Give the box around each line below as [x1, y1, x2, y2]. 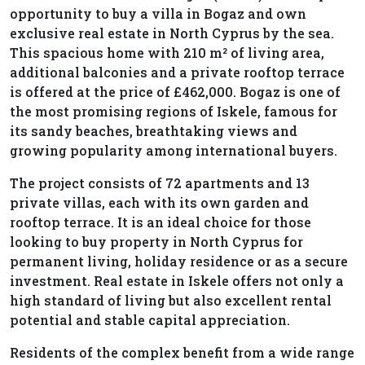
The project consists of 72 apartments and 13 [10, 174, 310, 192]
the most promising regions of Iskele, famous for [10, 103, 337, 121]
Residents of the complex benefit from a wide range [10, 344, 354, 362]
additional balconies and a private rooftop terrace [10, 64, 345, 81]
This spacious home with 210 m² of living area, [10, 44, 324, 62]
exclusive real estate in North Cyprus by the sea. [10, 24, 334, 42]
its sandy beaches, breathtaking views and [10, 122, 297, 140]
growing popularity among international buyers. [10, 142, 337, 160]
